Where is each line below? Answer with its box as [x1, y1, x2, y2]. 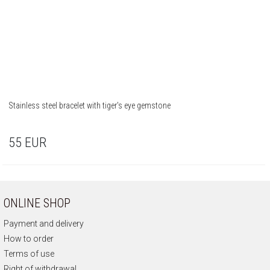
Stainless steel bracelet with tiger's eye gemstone [8, 101, 171, 110]
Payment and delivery [4, 219, 84, 228]
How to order [4, 234, 54, 243]
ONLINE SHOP [4, 196, 71, 210]
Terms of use [4, 249, 54, 259]
